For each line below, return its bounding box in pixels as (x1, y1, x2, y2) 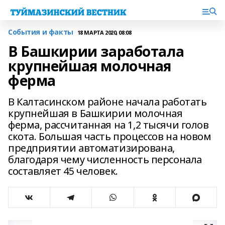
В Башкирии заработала (8, 42, 184, 61)
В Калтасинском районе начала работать (8, 95, 207, 108)
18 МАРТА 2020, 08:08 (77, 28, 132, 36)
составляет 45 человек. (8, 164, 118, 178)
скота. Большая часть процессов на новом (8, 130, 211, 143)
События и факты (8, 27, 73, 37)
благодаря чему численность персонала (8, 153, 202, 166)
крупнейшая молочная (8, 56, 172, 75)
